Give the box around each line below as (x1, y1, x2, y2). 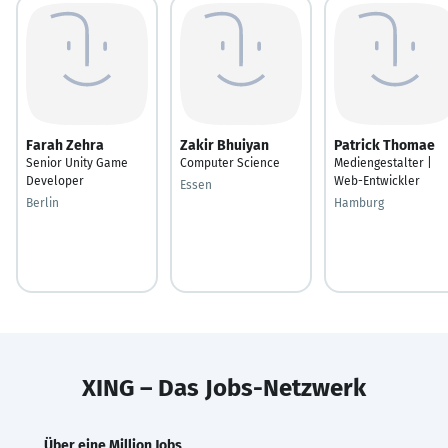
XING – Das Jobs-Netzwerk (82, 373, 366, 402)
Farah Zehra (26, 136, 104, 154)
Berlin (26, 195, 59, 210)
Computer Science (180, 155, 280, 170)
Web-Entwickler (334, 173, 420, 188)
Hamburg (334, 195, 384, 210)
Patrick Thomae (334, 136, 435, 154)
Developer (26, 173, 84, 188)
